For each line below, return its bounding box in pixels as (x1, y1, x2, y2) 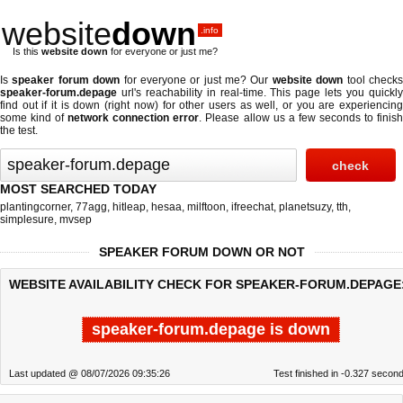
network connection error (67, 112, 200, 124)
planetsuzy (279, 201, 331, 213)
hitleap (112, 201, 146, 213)
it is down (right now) (51, 99, 158, 112)
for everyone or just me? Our (120, 74, 273, 86)
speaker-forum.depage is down (91, 320, 330, 338)
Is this (13, 46, 41, 57)
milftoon (187, 201, 226, 213)
